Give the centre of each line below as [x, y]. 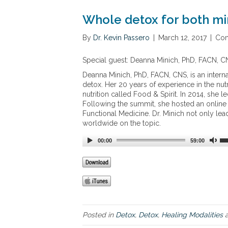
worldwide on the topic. [122, 123]
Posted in [99, 215]
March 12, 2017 [182, 37]
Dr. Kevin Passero [121, 37]
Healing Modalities [192, 215]
